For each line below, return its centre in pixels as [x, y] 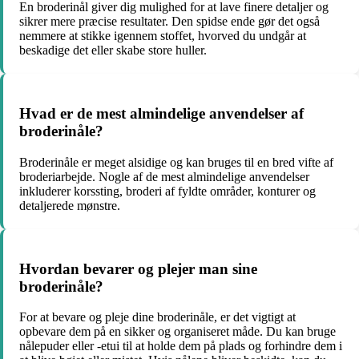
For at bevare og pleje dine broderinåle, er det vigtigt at [157, 317]
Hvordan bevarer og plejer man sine [138, 268]
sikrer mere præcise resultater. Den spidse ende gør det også [169, 22]
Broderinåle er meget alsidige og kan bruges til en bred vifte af [176, 162]
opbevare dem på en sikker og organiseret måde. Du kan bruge [177, 332]
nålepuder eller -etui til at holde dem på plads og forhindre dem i [181, 346]
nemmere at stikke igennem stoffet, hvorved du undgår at [163, 36]
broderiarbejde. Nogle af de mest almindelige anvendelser [164, 176]
